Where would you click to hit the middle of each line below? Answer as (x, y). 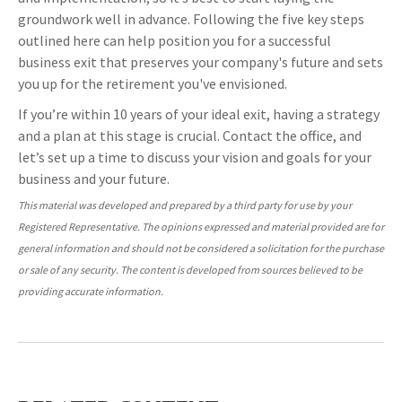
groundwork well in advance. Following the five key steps (191, 19)
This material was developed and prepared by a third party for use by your (185, 205)
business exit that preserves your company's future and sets (201, 62)
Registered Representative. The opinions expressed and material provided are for (201, 227)
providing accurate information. (91, 292)
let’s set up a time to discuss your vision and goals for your (195, 157)
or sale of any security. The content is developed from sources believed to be (190, 270)
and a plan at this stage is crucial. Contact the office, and (190, 136)
